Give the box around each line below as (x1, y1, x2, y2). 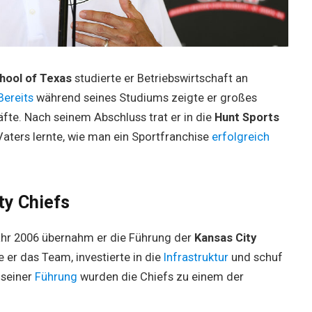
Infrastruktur (163, 250, 231, 264)
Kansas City (194, 231, 256, 244)
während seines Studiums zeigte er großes (36, 91, 257, 104)
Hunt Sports (214, 110, 279, 124)
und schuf (231, 250, 283, 264)
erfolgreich (211, 130, 270, 143)
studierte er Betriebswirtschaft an (71, 71, 248, 85)
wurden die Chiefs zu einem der (79, 270, 244, 283)
